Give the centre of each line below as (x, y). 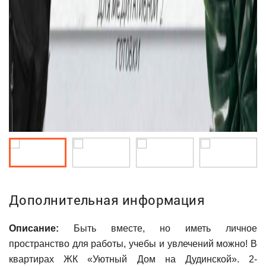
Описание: (34, 228)
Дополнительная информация (107, 199)
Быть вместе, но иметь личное (158, 228)
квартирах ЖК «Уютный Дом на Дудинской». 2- (133, 259)
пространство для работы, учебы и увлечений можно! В (133, 243)
